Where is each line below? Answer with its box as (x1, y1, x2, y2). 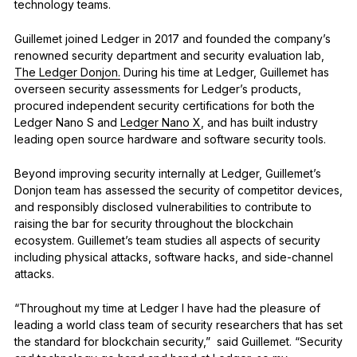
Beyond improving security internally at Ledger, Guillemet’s (14, 166, 321, 180)
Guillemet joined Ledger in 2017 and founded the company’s (14, 31, 331, 45)
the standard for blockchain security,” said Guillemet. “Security (14, 334, 343, 348)
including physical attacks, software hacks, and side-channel (14, 249, 333, 264)
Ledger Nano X (120, 115, 201, 129)
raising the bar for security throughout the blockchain (14, 216, 293, 230)
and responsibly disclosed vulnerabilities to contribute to (14, 199, 312, 214)
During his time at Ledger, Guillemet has (120, 65, 329, 79)
